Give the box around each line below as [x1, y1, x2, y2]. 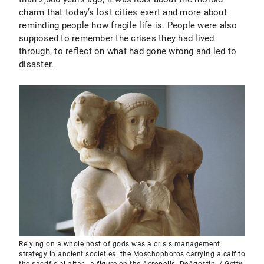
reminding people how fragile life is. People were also [19, 20, 237, 31]
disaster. [19, 59, 54, 70]
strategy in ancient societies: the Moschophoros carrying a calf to [19, 250, 245, 258]
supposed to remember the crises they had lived [19, 33, 214, 44]
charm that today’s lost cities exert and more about [19, 7, 227, 18]
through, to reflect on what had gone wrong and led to [19, 46, 237, 57]
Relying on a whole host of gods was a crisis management [19, 240, 220, 248]
